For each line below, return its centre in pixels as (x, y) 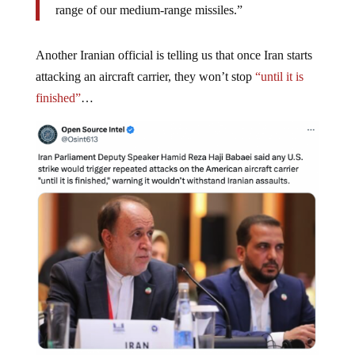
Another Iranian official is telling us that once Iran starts (174, 55)
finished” (58, 97)
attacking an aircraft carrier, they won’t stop (145, 76)
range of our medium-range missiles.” (149, 10)
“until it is (279, 76)
